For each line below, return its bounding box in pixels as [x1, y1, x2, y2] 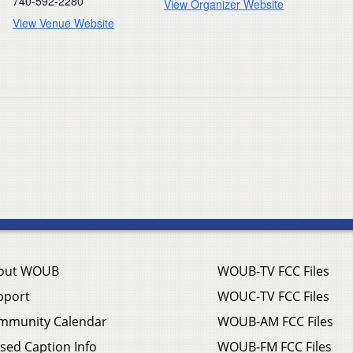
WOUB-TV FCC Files [217, 262, 329, 280]
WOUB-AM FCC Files [217, 312, 333, 330]
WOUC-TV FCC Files [217, 287, 329, 305]
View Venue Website [13, 14, 114, 31]
